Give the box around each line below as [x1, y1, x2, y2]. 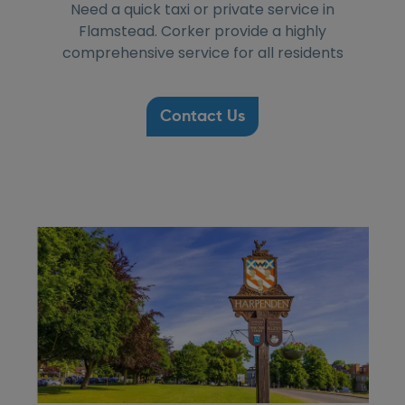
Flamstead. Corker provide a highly [79, 20, 326, 42]
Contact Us [160, 108, 245, 125]
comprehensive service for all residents [61, 42, 344, 63]
